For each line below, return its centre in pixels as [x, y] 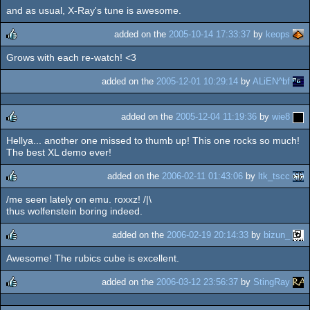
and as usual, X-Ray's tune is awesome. [94, 10]
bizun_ [277, 235]
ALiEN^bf [271, 82]
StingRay [272, 282]
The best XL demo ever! [59, 152]
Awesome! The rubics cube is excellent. [93, 258]
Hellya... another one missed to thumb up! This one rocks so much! [153, 140]
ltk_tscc [274, 176]
